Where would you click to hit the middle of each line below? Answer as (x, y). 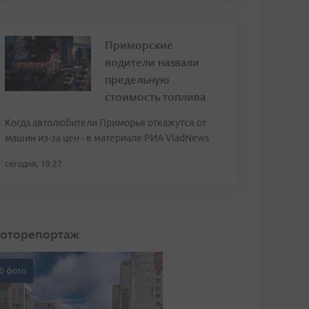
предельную (137, 79)
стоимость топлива (155, 96)
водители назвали (152, 62)
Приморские (139, 44)
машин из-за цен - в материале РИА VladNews (107, 138)
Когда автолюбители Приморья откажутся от (106, 123)
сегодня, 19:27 (33, 164)
